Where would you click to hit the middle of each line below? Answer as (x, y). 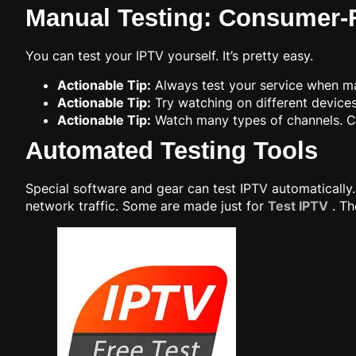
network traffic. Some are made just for (147, 205)
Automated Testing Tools (172, 150)
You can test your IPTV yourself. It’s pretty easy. (169, 56)
